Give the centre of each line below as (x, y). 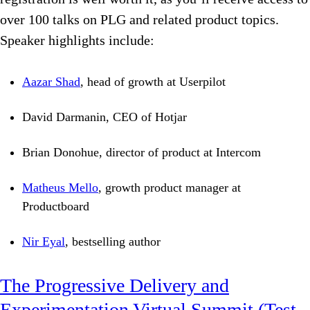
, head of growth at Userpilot (153, 82)
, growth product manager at (170, 188)
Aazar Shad (51, 82)
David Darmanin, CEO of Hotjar (104, 117)
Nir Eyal (44, 242)
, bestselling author (113, 242)
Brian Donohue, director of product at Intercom (142, 153)
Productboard (56, 207)
